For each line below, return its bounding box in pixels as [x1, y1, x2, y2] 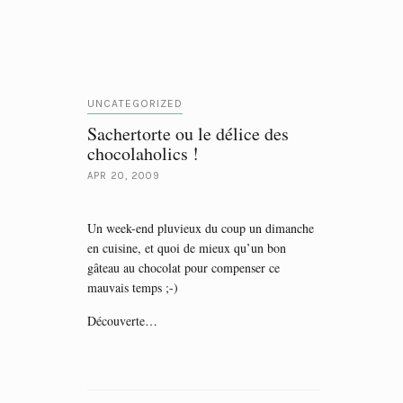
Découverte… [87, 312, 157, 329]
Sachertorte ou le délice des [87, 121, 289, 146]
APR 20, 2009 [87, 170, 160, 182]
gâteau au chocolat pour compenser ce [87, 259, 280, 276]
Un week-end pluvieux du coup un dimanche [87, 219, 314, 237]
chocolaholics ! [87, 141, 199, 166]
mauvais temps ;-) [87, 279, 178, 296]
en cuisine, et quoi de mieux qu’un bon [87, 239, 286, 256]
